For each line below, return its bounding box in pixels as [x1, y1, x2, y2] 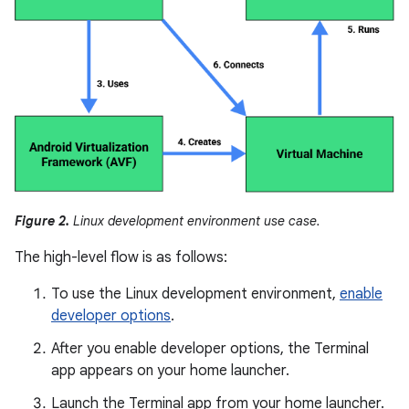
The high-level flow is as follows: [15, 247, 227, 267]
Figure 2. [15, 212, 69, 229]
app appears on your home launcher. [51, 361, 289, 380]
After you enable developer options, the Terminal [51, 339, 369, 358]
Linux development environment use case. [69, 212, 320, 229]
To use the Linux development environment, [51, 284, 340, 303]
